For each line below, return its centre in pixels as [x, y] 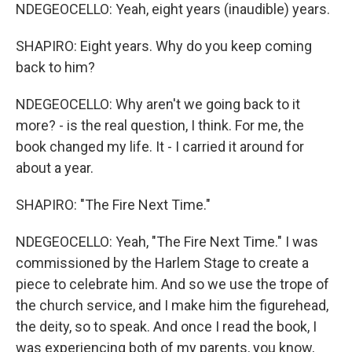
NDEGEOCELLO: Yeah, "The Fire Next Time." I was [167, 242]
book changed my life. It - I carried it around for [160, 147]
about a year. [55, 168]
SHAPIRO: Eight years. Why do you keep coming [164, 46]
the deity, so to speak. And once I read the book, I [166, 326]
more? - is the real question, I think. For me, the [160, 125]
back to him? [55, 67]
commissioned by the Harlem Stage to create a [162, 263]
